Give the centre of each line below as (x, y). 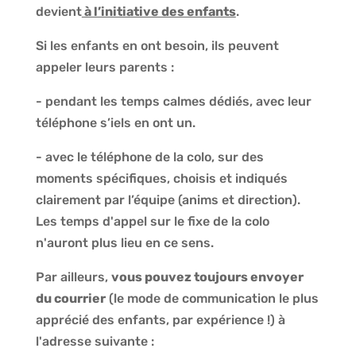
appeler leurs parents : (104, 67)
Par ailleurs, (73, 277)
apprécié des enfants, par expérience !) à (160, 319)
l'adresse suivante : (96, 341)
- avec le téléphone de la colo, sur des (149, 157)
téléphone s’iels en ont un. (115, 122)
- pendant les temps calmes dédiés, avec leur (173, 101)
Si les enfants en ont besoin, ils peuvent (157, 45)
